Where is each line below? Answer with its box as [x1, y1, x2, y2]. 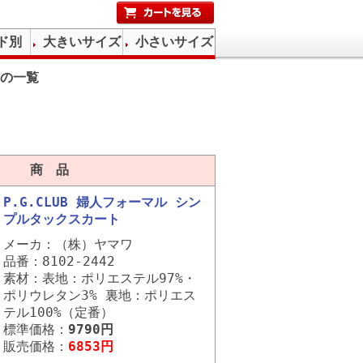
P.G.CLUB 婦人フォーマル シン [3, 194, 201, 210]
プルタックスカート [3, 211, 120, 227]
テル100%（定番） [3, 305, 113, 320]
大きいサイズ [43, 34, 121, 49]
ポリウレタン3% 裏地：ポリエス [3, 288, 196, 303]
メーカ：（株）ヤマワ [3, 237, 133, 252]
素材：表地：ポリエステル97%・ [3, 271, 196, 286]
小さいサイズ [135, 34, 213, 49]
